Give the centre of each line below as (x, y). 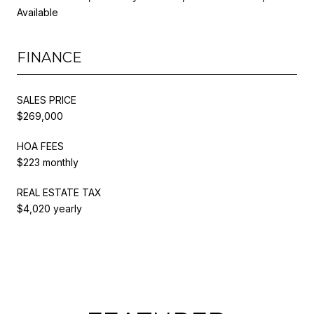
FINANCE (49, 57)
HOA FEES (40, 146)
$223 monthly (48, 162)
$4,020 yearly (49, 208)
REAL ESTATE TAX (59, 192)
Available (37, 12)
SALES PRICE (47, 100)
